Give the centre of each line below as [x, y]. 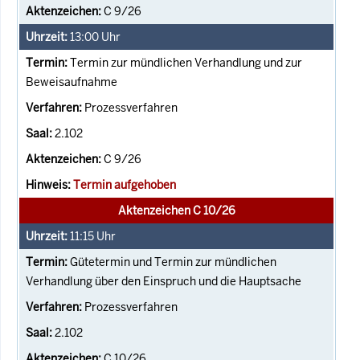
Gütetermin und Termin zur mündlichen [173, 262]
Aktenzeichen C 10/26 [176, 210]
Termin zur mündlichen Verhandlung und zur [186, 62]
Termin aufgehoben [125, 184]
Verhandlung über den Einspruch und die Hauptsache [164, 281]
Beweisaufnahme [72, 82]
